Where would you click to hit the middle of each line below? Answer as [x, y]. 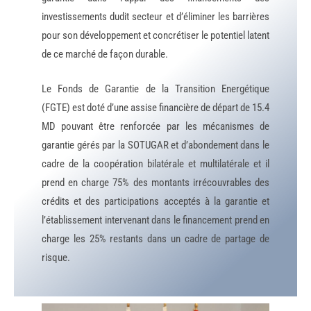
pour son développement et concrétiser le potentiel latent [155, 35]
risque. [56, 257]
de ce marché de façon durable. [105, 54]
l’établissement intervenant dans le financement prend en [155, 220]
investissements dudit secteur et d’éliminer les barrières [155, 17]
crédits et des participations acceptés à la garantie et [155, 201]
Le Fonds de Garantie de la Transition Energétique [155, 89]
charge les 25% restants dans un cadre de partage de [155, 238]
